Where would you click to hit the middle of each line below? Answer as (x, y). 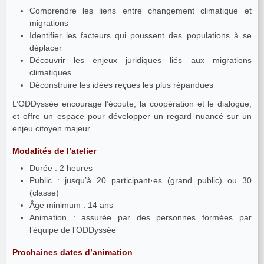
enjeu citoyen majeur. (52, 128)
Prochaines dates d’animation (72, 252)
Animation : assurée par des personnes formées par (140, 217)
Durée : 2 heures (61, 168)
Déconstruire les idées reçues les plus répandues (121, 85)
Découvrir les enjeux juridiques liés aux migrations (140, 60)
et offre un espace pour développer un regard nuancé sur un (132, 116)
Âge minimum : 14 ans (71, 205)
